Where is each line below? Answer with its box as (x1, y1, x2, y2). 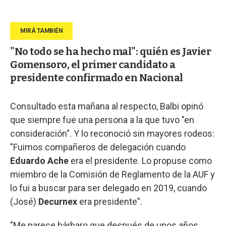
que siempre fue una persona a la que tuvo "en (10, 114, 194, 125)
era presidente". (79, 196, 142, 207)
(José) (10, 196, 38, 207)
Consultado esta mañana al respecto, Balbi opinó (10, 100, 203, 111)
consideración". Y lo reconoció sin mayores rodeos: (10, 128, 214, 139)
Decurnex (38, 196, 79, 207)
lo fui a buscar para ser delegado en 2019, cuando (10, 182, 207, 193)
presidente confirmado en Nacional (10, 71, 183, 84)
